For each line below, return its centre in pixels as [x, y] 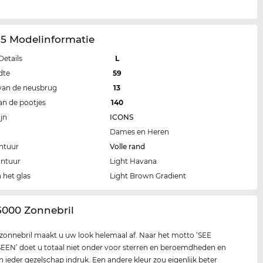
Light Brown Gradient [148, 176]
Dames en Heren [140, 131]
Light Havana [134, 161]
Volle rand [128, 146]
